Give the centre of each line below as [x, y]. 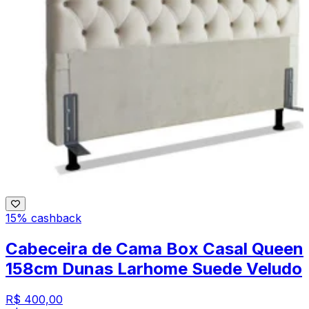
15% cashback [43, 218]
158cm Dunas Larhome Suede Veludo [154, 269]
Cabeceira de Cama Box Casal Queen [154, 249]
